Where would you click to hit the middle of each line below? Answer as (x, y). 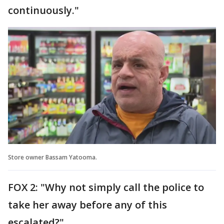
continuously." (43, 10)
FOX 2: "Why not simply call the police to (106, 187)
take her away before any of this (87, 204)
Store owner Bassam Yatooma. (52, 157)
